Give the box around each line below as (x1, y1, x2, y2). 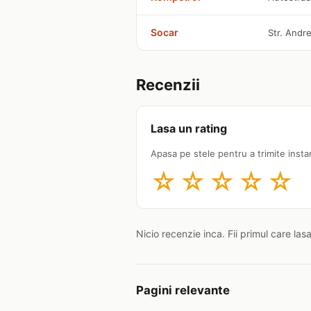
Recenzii (136, 75, 200, 94)
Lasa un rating (151, 121, 227, 135)
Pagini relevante (136, 283, 230, 297)
